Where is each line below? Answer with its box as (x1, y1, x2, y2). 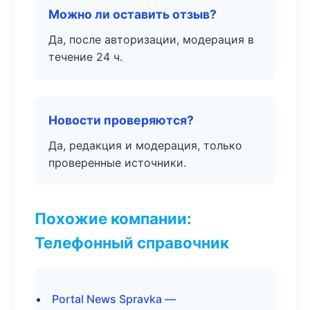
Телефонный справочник (35, 233, 229, 252)
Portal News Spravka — (52, 292, 176, 306)
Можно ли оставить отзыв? (48, 7, 217, 21)
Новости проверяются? (48, 113, 194, 127)
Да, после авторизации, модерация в (48, 33, 254, 46)
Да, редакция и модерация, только (48, 138, 242, 152)
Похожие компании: (35, 209, 192, 228)
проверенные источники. (48, 156, 186, 170)
